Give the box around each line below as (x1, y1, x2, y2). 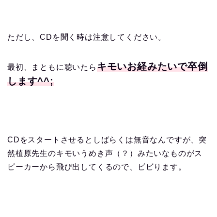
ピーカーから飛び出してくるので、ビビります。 (7, 162, 186, 171)
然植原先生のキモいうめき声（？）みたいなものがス (7, 149, 203, 157)
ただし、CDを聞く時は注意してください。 (7, 32, 166, 41)
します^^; (7, 75, 54, 86)
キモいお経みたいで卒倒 (96, 61, 208, 72)
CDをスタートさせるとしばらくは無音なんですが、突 (7, 135, 207, 144)
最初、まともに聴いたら (7, 62, 97, 71)
